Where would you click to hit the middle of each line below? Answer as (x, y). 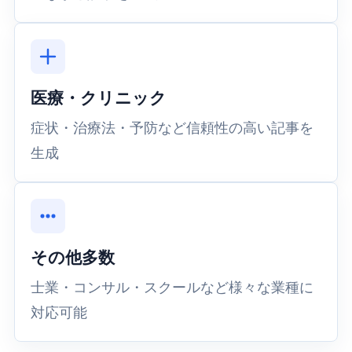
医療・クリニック (98, 97)
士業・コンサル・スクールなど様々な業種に (172, 287)
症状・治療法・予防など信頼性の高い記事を (172, 128)
